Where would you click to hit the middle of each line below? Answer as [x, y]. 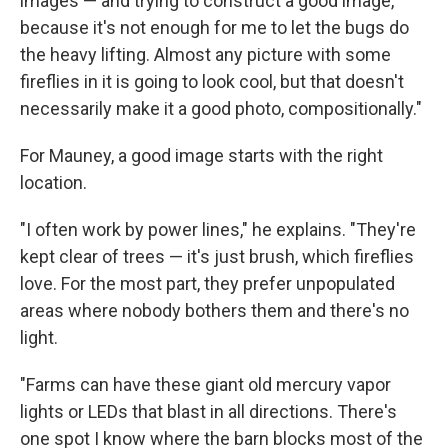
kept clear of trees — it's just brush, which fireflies [217, 257]
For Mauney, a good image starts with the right [201, 156]
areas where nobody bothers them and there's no [214, 311]
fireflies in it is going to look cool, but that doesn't [212, 82]
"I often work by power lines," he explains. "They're [218, 230]
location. [53, 183]
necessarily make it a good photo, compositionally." [221, 109]
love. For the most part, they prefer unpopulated [207, 284]
